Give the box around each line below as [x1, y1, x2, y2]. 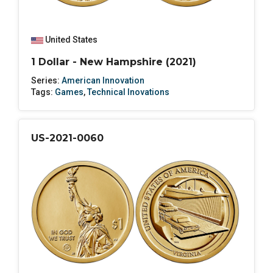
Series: [31, 76, 62, 86]
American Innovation [62, 76, 144, 86]
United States [45, 35, 97, 45]
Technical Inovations [87, 87, 169, 97]
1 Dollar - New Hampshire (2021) [31, 56, 196, 68]
